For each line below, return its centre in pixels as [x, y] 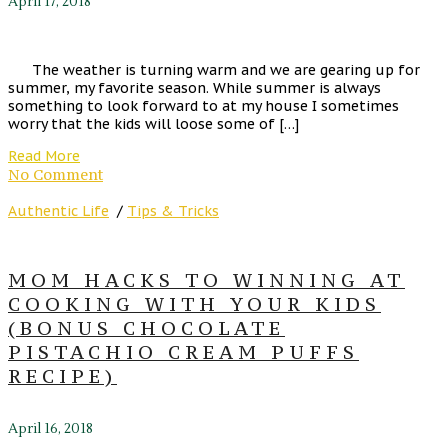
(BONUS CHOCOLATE [146, 328]
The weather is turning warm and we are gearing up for [214, 70]
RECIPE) [62, 376]
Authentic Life [58, 211]
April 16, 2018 [50, 428]
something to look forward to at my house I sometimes [203, 106]
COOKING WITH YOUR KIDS [194, 304]
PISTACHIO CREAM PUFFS [183, 352]
